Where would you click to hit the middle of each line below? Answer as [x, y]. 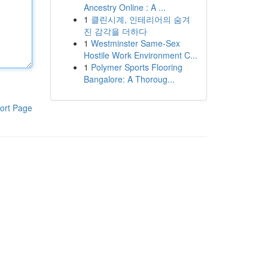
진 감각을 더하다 [115, 31]
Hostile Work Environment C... [140, 55]
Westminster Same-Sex [135, 43]
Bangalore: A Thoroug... [129, 79]
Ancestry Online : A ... [124, 7]
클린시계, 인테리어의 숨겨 [140, 19]
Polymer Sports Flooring [136, 67]
